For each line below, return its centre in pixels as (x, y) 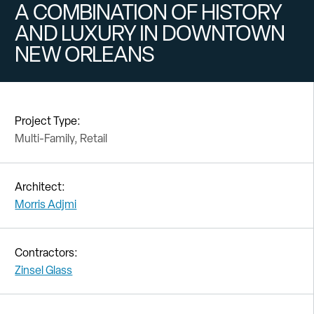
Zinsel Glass (44, 270)
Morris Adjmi (46, 204)
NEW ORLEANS (85, 54)
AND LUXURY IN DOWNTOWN (150, 33)
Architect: (40, 186)
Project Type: (48, 121)
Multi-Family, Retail (61, 139)
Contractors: (47, 252)
